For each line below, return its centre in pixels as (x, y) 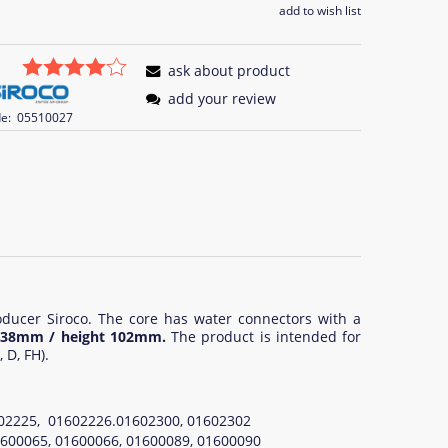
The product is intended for (266, 337)
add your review (221, 98)
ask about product (228, 70)
